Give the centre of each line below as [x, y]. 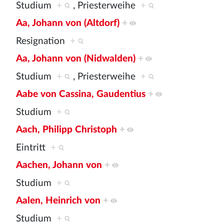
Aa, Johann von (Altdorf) [68, 23]
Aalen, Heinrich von [58, 201]
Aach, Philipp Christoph [66, 130]
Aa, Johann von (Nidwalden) [76, 59]
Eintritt [33, 147]
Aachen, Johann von [59, 165]
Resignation [43, 41]
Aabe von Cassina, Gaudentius [81, 94]
